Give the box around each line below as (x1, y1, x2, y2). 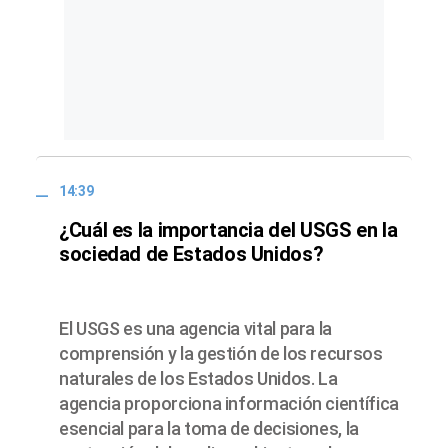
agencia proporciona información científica (59, 392, 399, 414)
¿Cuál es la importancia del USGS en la (59, 217, 398, 242)
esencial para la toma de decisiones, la (59, 417, 359, 439)
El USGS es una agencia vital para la (59, 317, 333, 339)
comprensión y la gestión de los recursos (59, 342, 383, 364)
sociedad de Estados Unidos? (59, 241, 324, 266)
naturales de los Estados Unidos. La (59, 367, 338, 389)
